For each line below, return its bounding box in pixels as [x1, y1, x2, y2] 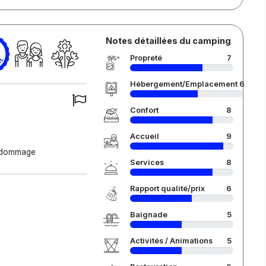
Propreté [129, 53, 162, 62]
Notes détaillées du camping [105, 36, 231, 46]
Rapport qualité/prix [129, 184, 205, 193]
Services [129, 158, 164, 167]
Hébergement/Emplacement [129, 80, 237, 88]
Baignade [129, 210, 167, 219]
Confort [129, 106, 159, 115]
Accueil [129, 132, 159, 141]
